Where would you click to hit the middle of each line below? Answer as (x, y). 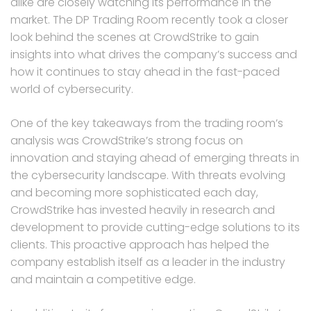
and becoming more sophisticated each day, (134, 192)
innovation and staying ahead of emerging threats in (155, 158)
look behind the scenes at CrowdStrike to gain (135, 37)
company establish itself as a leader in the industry (148, 262)
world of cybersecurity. (72, 89)
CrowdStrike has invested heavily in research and (143, 210)
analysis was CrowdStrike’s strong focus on (127, 140)
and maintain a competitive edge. (103, 279)
